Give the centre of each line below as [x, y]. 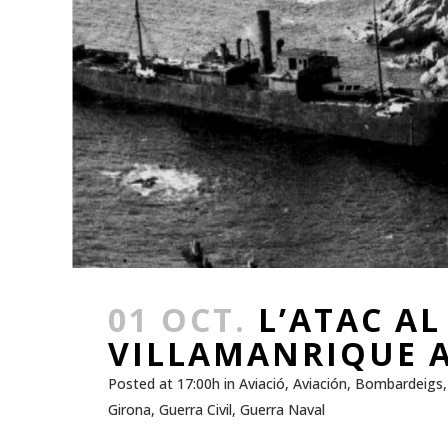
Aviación [320, 384]
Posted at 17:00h [164, 384]
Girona [129, 410]
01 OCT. [177, 320]
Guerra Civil [195, 410]
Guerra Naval [282, 410]
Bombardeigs [399, 384]
